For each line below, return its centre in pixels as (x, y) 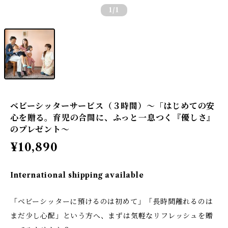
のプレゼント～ (40, 129)
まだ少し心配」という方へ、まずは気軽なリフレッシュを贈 (112, 216)
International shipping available (77, 175)
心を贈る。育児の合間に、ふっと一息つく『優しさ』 (113, 118)
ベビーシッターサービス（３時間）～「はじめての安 (113, 106)
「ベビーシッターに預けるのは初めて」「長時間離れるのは (112, 202)
